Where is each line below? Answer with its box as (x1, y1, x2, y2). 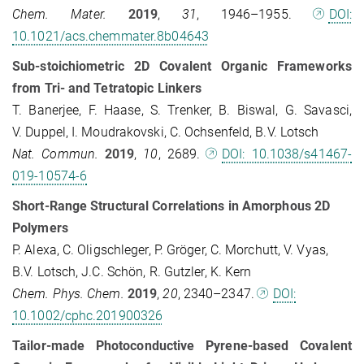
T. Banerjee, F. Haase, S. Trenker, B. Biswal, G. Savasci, (12, 102, 352, 119)
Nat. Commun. (12, 146, 99, 162)
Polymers (12, 220, 68, 236)
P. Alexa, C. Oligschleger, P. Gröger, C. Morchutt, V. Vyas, (12, 242, 328, 258)
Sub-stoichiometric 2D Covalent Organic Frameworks (12, 58, 352, 75)
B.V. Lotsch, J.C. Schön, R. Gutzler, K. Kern (12, 264, 252, 280)
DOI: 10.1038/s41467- (222, 146, 353, 162)
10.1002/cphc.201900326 (12, 308, 163, 324)
